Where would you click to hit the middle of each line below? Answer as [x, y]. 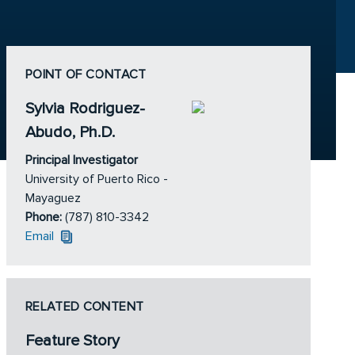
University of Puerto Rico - [97, 179]
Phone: [45, 218]
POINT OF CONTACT [86, 75]
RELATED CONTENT [85, 307]
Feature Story [73, 341]
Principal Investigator [82, 160]
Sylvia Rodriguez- [85, 109]
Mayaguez [53, 198]
